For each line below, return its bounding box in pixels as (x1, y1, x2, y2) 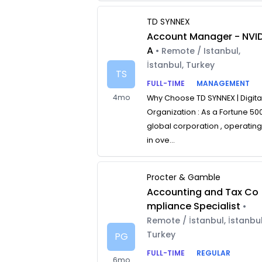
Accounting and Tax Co (147, 185, 259, 199)
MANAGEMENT (196, 78, 250, 88)
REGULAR (196, 248, 231, 258)
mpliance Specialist (147, 199, 241, 213)
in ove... (147, 135, 175, 145)
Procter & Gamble (147, 171, 221, 183)
